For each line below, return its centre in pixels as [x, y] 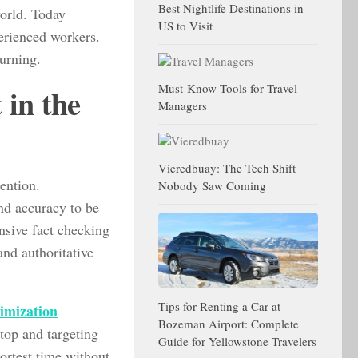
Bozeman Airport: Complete [229, 324]
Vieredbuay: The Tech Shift [227, 168]
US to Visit [185, 26]
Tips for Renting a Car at [219, 306]
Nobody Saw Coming [214, 185]
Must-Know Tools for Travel [228, 88]
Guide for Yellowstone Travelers [237, 342]
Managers [183, 105]
